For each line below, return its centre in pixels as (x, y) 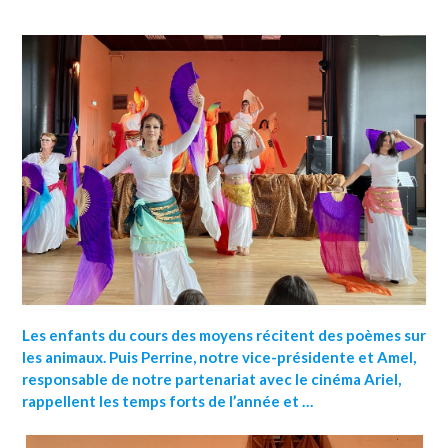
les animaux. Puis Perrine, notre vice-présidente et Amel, (219, 357)
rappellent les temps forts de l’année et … (167, 401)
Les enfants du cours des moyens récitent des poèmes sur (224, 335)
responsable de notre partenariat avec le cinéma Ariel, (211, 379)
